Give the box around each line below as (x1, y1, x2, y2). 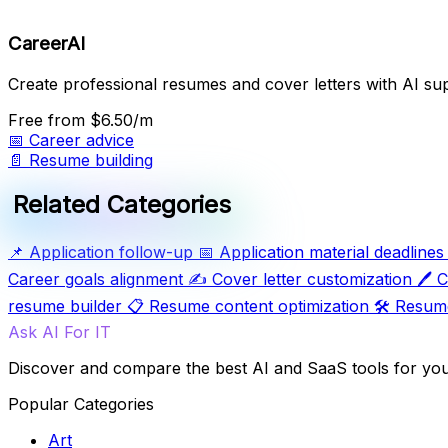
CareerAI (8, 32, 85, 56)
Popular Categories (8, 394, 154, 415)
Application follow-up (29, 242, 193, 263)
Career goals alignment (8, 269, 183, 290)
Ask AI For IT (8, 322, 111, 343)
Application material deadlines (219, 242, 444, 263)
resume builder (8, 296, 122, 317)
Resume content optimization (149, 296, 369, 317)
